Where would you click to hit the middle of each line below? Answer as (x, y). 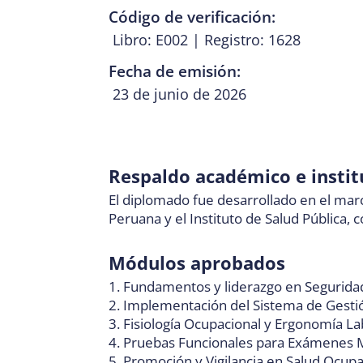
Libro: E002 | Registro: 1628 (207, 39)
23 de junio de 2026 (180, 94)
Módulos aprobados (197, 262)
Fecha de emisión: (175, 71)
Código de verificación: (192, 17)
